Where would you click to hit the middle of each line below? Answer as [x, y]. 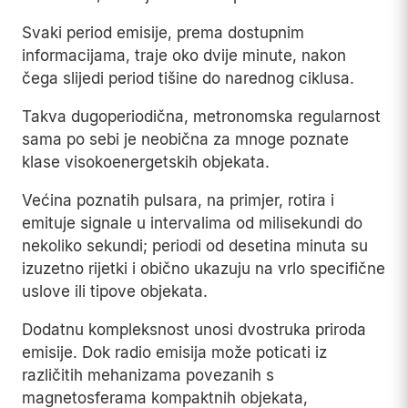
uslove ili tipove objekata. [115, 292]
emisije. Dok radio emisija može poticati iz [174, 353]
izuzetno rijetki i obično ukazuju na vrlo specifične [204, 269]
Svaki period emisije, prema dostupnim [163, 33]
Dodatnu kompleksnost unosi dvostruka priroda [194, 330]
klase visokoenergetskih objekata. [146, 163]
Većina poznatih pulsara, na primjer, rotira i [178, 201]
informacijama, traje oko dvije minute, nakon [184, 56]
